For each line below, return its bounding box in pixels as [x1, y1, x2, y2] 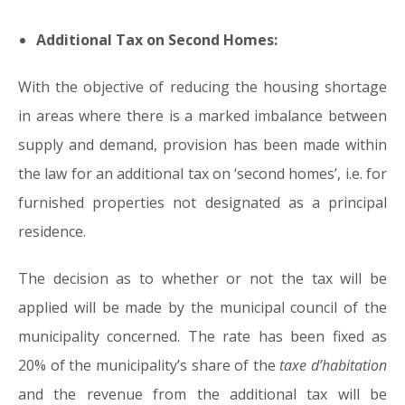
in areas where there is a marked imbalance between [18, 106, 387, 127]
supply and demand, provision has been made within [18, 135, 387, 155]
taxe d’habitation [279, 355, 387, 376]
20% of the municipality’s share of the [18, 355, 280, 376]
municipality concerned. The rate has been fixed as [18, 326, 387, 347]
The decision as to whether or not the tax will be [18, 268, 387, 289]
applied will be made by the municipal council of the [18, 297, 387, 318]
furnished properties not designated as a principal [18, 193, 387, 213]
